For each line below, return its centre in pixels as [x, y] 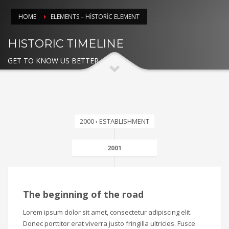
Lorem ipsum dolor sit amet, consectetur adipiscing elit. [107, 212]
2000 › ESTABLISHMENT [114, 121]
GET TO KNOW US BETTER [53, 60]
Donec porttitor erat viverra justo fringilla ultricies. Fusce [109, 223]
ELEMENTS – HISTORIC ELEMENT [95, 16]
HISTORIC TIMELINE [66, 43]
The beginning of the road [83, 194]
